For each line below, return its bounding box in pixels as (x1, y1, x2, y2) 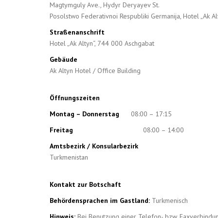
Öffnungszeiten (50, 93, 100, 102)
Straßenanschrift (50, 28, 105, 36)
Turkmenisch (150, 196, 188, 205)
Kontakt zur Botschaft (50, 180, 121, 189)
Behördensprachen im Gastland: (50, 196, 150, 205)
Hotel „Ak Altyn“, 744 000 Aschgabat (50, 39, 154, 48)
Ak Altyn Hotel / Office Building (50, 66, 141, 75)
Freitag (50, 126, 73, 134)
